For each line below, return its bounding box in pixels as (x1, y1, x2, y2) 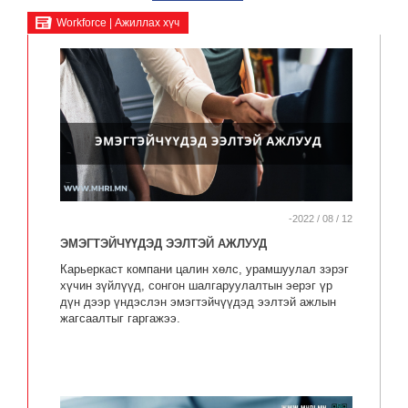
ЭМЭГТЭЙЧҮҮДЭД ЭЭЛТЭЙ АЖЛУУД (60, 237, 267, 251)
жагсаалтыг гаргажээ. (60, 311, 180, 326)
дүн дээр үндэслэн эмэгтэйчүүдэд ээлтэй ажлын (60, 295, 336, 310)
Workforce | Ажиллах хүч (56, 16, 179, 29)
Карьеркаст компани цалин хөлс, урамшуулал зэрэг (60, 262, 349, 277)
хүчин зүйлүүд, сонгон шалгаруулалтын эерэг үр (60, 279, 332, 293)
